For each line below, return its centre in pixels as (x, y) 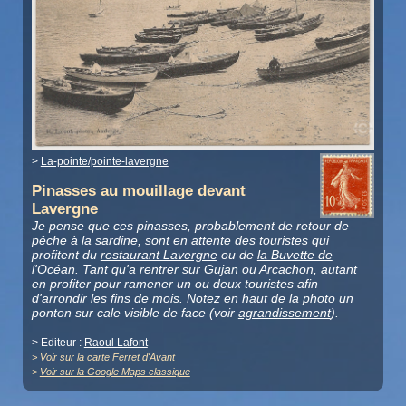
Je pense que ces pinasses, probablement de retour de (190, 226)
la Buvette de (295, 255)
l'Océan (53, 270)
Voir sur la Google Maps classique (115, 372)
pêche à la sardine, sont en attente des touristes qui (180, 241)
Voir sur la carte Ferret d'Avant (107, 358)
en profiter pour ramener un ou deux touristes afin (174, 284)
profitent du (66, 255)
